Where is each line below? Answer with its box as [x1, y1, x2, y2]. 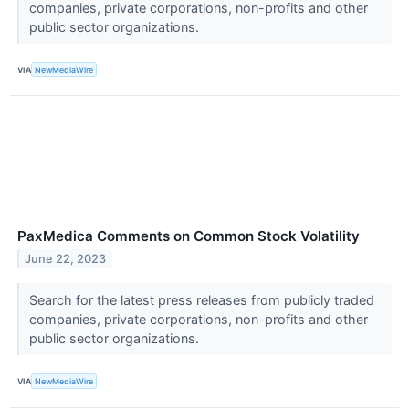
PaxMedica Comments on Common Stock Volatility [17, 227, 360, 246]
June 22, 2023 [25, 252, 107, 267]
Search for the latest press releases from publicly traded [28, 292, 374, 309]
